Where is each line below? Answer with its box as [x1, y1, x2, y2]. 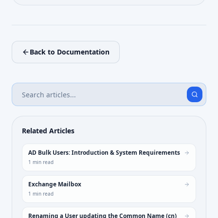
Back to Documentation [30, 47, 109, 57]
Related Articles [22, 126, 74, 136]
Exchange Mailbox [28, 180, 81, 189]
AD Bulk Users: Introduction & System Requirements [28, 148, 180, 157]
